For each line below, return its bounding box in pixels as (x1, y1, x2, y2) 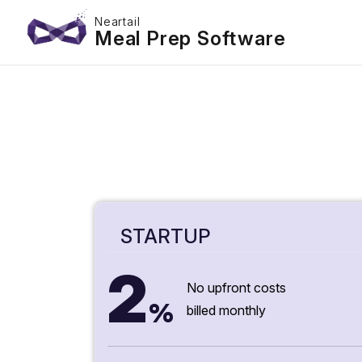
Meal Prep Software (95, 27, 286, 50)
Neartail (95, 15, 141, 28)
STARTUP (120, 225, 210, 248)
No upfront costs (187, 280, 286, 296)
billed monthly (187, 302, 266, 318)
